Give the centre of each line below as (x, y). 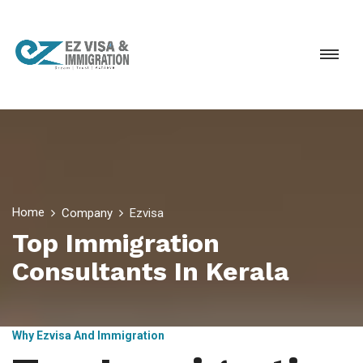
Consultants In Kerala (151, 271)
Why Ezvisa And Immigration (88, 335)
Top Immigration (116, 243)
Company (87, 213)
